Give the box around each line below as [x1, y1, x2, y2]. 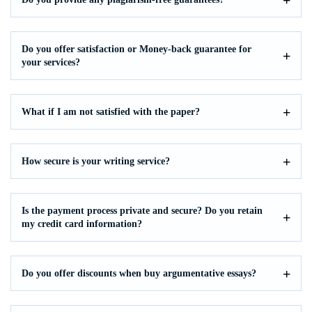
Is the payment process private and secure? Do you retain [22, 205, 263, 216]
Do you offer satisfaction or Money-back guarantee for [22, 44, 251, 54]
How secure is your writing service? [22, 156, 170, 166]
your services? [22, 57, 80, 68]
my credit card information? [22, 219, 142, 229]
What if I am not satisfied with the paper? [22, 107, 200, 117]
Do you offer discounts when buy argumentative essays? [22, 268, 256, 279]
